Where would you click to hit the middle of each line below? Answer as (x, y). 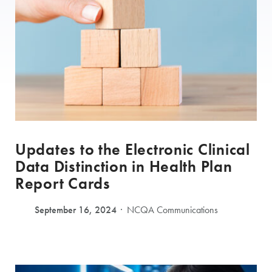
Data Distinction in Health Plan (124, 167)
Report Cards (63, 184)
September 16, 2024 (76, 210)
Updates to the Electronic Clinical (133, 150)
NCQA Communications (172, 210)
